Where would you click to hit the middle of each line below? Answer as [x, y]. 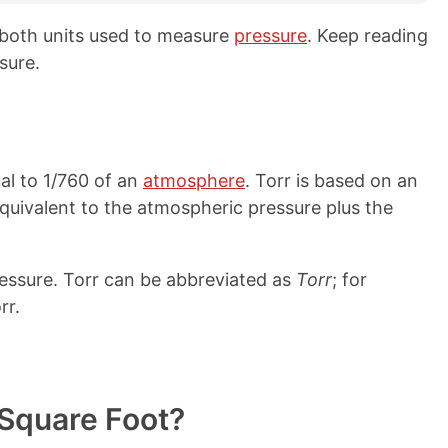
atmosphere [194, 180]
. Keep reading [367, 35]
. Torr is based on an [331, 180]
